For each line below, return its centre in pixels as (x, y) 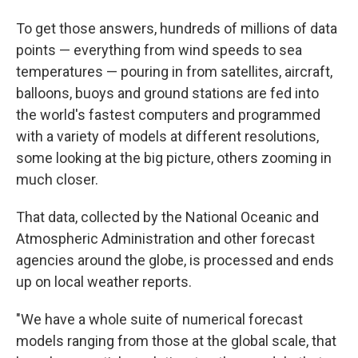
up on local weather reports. (104, 282)
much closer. (57, 180)
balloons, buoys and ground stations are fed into (167, 93)
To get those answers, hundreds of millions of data (177, 29)
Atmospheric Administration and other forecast (165, 239)
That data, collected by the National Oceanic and (167, 217)
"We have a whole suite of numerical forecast (159, 320)
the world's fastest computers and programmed (168, 115)
